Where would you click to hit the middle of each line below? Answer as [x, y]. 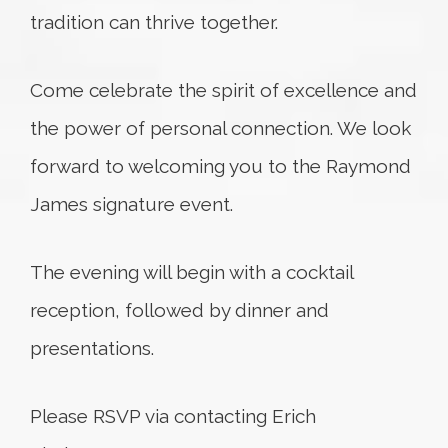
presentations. [92, 348]
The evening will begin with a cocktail [191, 272]
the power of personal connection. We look [220, 128]
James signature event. [131, 204]
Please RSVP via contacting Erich [173, 416]
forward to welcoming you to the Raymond [220, 166]
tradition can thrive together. [154, 22]
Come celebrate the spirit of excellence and [223, 90]
